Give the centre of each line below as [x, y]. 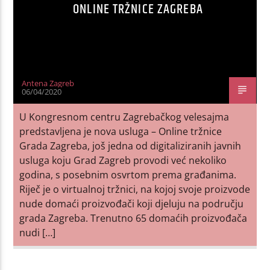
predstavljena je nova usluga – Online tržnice [121, 131]
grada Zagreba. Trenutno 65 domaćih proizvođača [133, 218]
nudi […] [38, 232]
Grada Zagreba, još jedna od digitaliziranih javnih [130, 146]
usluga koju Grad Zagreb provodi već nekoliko [123, 160]
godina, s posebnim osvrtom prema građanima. [128, 174]
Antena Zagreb [48, 83]
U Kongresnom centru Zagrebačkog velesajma [124, 117]
